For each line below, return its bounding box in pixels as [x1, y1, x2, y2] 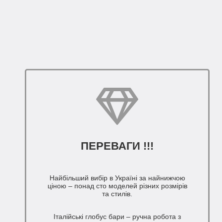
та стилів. [102, 190, 133, 198]
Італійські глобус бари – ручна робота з [54, 213, 181, 221]
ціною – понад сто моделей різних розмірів [47, 182, 187, 190]
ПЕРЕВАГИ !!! [81, 140, 154, 153]
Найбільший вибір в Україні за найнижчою [49, 174, 185, 182]
